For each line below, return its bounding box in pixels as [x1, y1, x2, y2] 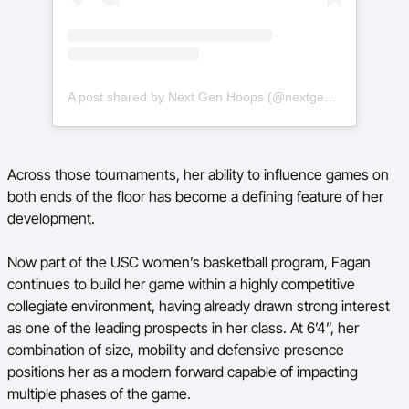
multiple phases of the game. [7, 384, 191, 403]
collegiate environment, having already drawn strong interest [7, 297, 390, 315]
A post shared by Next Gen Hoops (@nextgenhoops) [324, 89, 337, 104]
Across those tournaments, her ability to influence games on [7, 165, 389, 184]
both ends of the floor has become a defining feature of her [7, 187, 383, 205]
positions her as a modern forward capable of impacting [7, 362, 358, 381]
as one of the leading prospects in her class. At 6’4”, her [7, 319, 359, 337]
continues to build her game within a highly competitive [7, 275, 355, 293]
